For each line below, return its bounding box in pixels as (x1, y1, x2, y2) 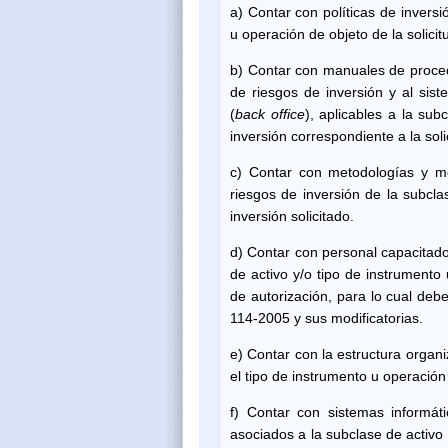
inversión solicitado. (230, 207, 354, 224)
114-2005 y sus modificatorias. (230, 309, 423, 326)
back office (235, 105, 305, 122)
